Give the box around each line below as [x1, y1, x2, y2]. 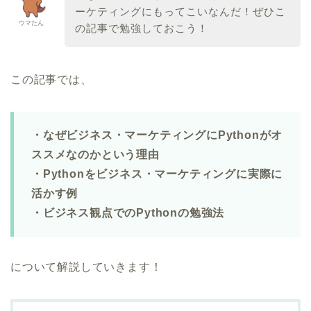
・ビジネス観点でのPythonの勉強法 [31, 206, 225, 219]
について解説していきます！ [10, 260, 162, 273]
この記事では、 [10, 73, 92, 85]
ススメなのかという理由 [31, 148, 160, 160]
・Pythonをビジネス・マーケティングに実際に [31, 167, 283, 180]
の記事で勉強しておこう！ [74, 22, 208, 35]
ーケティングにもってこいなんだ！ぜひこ [74, 6, 286, 18]
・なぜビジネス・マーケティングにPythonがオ [31, 128, 283, 141]
